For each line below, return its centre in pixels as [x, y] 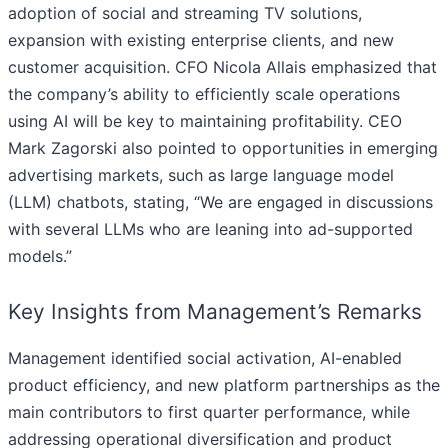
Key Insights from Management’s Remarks [215, 312]
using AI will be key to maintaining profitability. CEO [205, 121]
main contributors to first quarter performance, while [209, 412]
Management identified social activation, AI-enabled [205, 358]
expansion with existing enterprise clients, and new [201, 40]
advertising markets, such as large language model [201, 175]
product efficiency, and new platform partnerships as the [224, 385]
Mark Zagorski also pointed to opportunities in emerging [223, 148]
